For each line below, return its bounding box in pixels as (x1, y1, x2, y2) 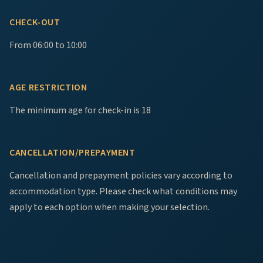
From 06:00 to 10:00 (9, 39, 87, 52)
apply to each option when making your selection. (9, 201, 210, 214)
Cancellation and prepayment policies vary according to (9, 169, 232, 183)
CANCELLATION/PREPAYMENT (9, 146, 136, 160)
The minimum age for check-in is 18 (9, 104, 151, 117)
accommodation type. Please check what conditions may (9, 185, 237, 198)
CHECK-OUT (9, 16, 60, 29)
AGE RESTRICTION (9, 81, 87, 95)
